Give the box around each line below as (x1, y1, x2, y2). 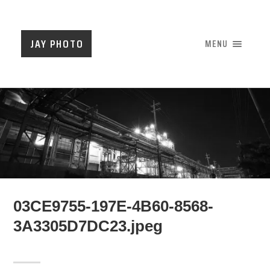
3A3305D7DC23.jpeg (13, 218, 163, 234)
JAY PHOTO (30, 36, 84, 52)
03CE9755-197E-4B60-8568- (13, 198, 214, 215)
